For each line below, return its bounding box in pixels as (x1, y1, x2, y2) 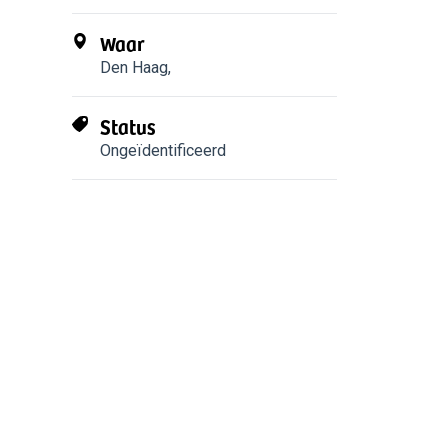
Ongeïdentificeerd (100, 141, 226, 160)
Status (100, 111, 156, 141)
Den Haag (100, 58, 168, 77)
